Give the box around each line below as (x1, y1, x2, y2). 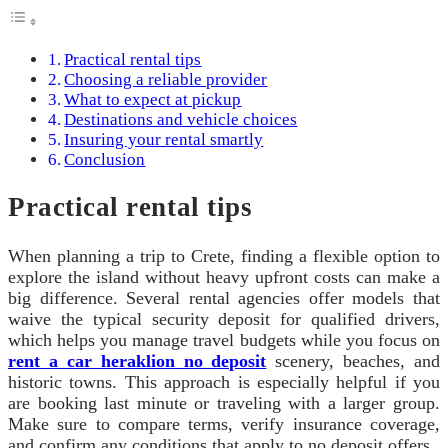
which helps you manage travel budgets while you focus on (8, 329, 440, 350)
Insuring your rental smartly (64, 130, 264, 150)
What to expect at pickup (64, 90, 242, 110)
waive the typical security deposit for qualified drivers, (8, 308, 440, 329)
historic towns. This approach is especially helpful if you (8, 371, 440, 392)
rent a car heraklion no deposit (8, 350, 267, 371)
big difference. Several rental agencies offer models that (8, 287, 440, 308)
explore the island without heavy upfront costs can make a (8, 266, 440, 287)
